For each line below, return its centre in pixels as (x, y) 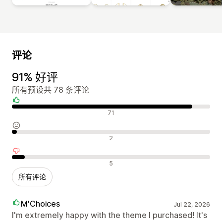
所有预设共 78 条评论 (51, 89)
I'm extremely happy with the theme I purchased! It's (110, 215)
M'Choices (40, 203)
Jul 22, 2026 (192, 204)
